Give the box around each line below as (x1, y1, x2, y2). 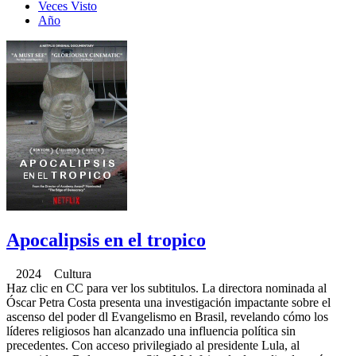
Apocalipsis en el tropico (6, 229, 206, 250)
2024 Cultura (6, 266, 91, 281)
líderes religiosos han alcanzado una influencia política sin (6, 323, 296, 338)
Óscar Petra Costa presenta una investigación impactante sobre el (6, 295, 331, 309)
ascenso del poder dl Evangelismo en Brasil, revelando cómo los (6, 309, 328, 323)
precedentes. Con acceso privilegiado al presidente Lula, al (6, 338, 300, 352)
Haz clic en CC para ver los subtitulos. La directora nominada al (6, 281, 327, 295)
